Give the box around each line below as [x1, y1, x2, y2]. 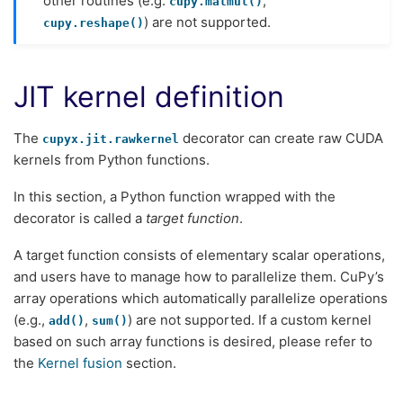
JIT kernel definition [13, 79, 284, 114]
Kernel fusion [38, 354, 122, 372]
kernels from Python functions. [13, 150, 210, 168]
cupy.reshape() [43, 15, 144, 30]
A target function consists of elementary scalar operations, [13, 246, 385, 264]
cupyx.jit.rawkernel [42, 131, 179, 146]
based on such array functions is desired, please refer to [13, 333, 372, 351]
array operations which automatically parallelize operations [13, 290, 388, 308]
